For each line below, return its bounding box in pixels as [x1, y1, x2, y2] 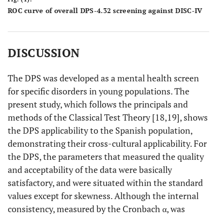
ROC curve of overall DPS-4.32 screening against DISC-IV [8, 6, 202, 15]
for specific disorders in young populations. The [8, 85, 189, 97]
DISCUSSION [8, 45, 80, 61]
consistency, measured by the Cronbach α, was [8, 203, 185, 215]
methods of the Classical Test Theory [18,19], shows [8, 111, 208, 124]
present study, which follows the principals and [8, 98, 188, 110]
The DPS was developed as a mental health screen [8, 72, 199, 84]
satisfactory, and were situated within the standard [8, 177, 203, 189]
